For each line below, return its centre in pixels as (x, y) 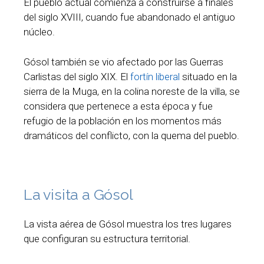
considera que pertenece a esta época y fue (118, 106)
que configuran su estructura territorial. (107, 239)
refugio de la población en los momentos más (123, 121)
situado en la (208, 76)
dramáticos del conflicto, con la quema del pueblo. (131, 135)
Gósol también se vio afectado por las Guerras (123, 62)
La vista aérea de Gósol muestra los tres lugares (128, 224)
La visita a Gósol (78, 195)
